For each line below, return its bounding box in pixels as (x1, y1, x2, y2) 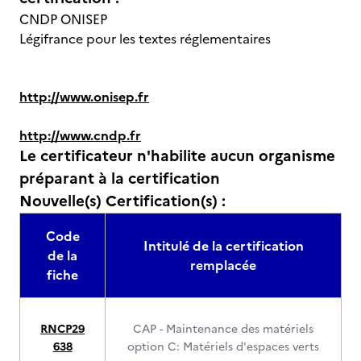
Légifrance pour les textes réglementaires (19, 29, 271, 48)
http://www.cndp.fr (19, 126, 141, 145)
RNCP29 (40, 321, 85, 338)
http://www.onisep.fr (19, 87, 149, 106)
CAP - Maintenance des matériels (133, 321, 313, 338)
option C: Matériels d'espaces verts (127, 338, 319, 355)
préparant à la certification (19, 167, 220, 190)
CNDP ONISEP (19, 10, 107, 29)
